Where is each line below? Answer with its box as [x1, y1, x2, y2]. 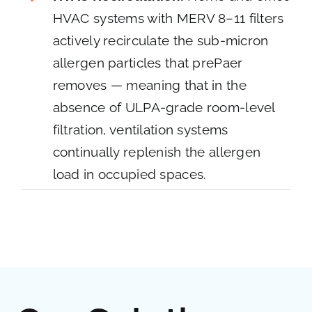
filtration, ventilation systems [52, 121, 228, 137]
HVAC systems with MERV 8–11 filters [52, 10, 284, 26]
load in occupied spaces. [52, 166, 207, 182]
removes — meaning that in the [52, 77, 247, 93]
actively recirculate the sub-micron [52, 32, 269, 48]
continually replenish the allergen [52, 143, 261, 159]
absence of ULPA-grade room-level [52, 99, 275, 115]
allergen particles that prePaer [52, 54, 243, 70]
